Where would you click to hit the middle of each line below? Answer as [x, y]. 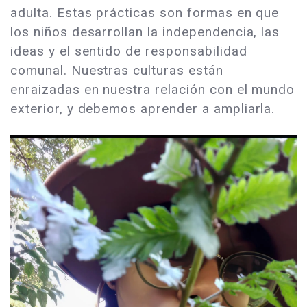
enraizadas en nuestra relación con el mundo [153, 90]
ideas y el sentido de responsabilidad [129, 51]
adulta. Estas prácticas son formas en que [145, 13]
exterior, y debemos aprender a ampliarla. [143, 109]
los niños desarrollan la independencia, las [145, 32]
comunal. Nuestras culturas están [117, 71]
